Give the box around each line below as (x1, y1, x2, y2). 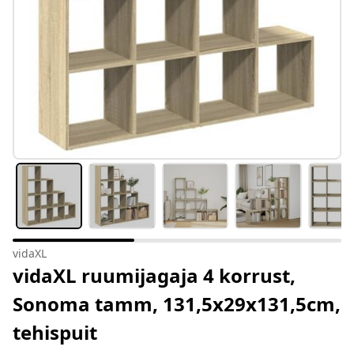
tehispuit (13, 319, 97, 346)
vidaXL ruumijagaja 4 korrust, (13, 262, 296, 289)
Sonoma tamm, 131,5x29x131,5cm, (13, 291, 341, 318)
